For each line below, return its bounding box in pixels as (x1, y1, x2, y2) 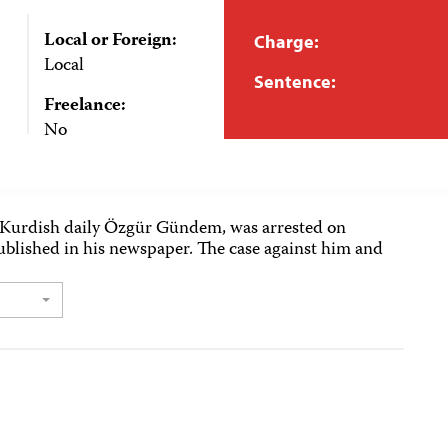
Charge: (254, 30, 319, 53)
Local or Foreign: (43, 26, 177, 56)
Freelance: (43, 91, 126, 121)
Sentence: (254, 70, 336, 93)
